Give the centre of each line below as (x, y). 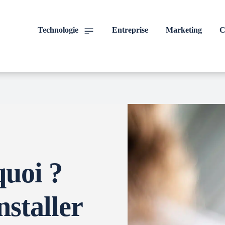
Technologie (58, 30)
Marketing (184, 30)
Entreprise (130, 30)
